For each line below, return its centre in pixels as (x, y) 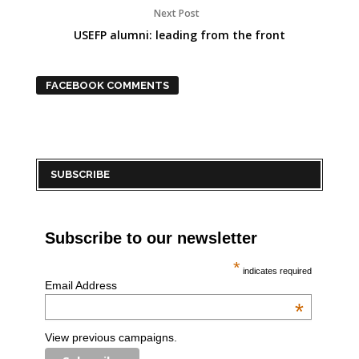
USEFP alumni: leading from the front (179, 35)
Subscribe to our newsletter (151, 238)
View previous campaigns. (111, 338)
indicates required (276, 271)
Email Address (81, 285)
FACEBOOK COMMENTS (107, 85)
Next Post (179, 13)
